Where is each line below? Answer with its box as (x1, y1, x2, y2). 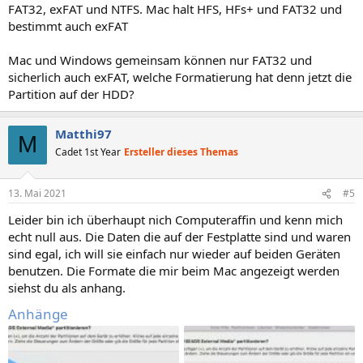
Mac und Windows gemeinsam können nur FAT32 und (8, 51, 312, 68)
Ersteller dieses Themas (124, 144, 238, 159)
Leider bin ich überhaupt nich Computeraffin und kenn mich (8, 211, 343, 228)
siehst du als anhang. (8, 280, 126, 296)
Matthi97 (55, 125, 112, 142)
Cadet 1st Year (55, 144, 121, 159)
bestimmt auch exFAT (8, 17, 128, 34)
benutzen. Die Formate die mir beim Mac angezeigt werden (8, 263, 340, 279)
